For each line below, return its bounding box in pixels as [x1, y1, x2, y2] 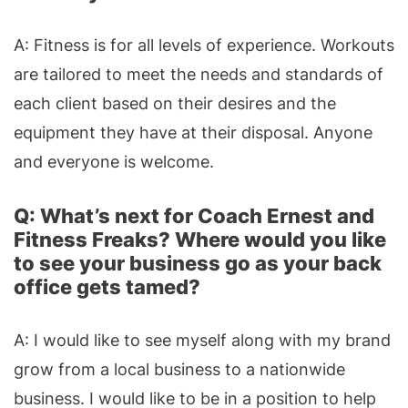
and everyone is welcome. [14, 151, 214, 171]
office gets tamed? [14, 274, 200, 299]
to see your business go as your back [14, 250, 382, 275]
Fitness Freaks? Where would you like [14, 227, 386, 251]
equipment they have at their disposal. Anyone [14, 122, 372, 142]
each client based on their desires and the [14, 93, 336, 113]
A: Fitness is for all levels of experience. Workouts [14, 35, 394, 55]
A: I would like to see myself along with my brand [14, 330, 391, 350]
